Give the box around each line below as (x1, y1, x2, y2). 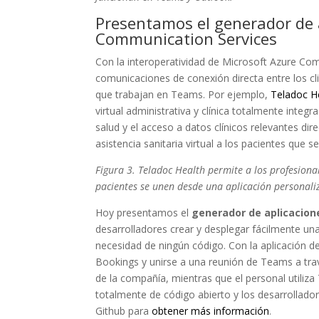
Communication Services (95, 28, 278, 49)
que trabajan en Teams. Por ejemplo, (95, 88, 271, 101)
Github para (95, 304, 152, 318)
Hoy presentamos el (95, 206, 192, 219)
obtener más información (152, 304, 270, 318)
